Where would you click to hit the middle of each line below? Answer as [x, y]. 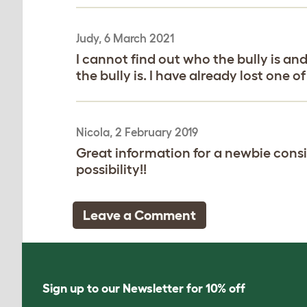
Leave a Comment [139, 215]
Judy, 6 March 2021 [125, 38]
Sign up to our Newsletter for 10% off [144, 288]
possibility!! [111, 169]
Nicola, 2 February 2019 [137, 132]
